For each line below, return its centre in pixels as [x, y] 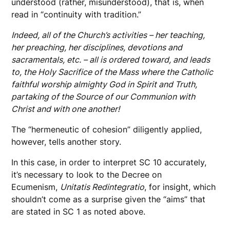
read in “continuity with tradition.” [78, 15]
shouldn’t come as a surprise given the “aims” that [109, 199]
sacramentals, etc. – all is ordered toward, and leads [111, 60]
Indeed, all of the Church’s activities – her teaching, [108, 35]
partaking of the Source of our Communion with [103, 97]
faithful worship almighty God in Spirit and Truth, [104, 84]
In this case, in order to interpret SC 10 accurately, [109, 162]
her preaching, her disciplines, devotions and [97, 47]
